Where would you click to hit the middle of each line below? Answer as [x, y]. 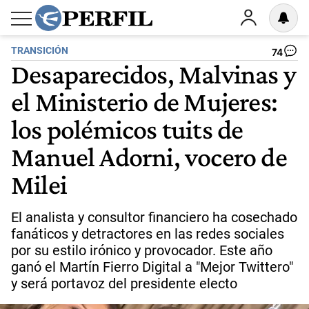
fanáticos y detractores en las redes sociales [148, 234]
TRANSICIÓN [40, 51]
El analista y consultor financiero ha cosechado [154, 217]
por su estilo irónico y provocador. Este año [142, 250]
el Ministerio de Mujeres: [144, 101]
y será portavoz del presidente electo [124, 283]
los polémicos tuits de [127, 129]
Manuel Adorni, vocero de [149, 157]
